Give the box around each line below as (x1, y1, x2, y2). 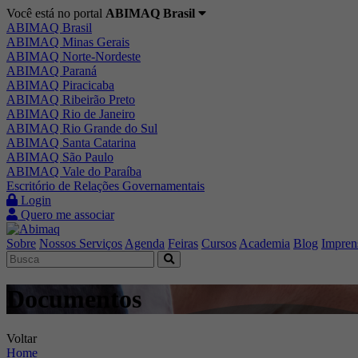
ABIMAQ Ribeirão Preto (6, 93, 135, 106)
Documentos (6, 284, 141, 314)
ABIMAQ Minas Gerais (6, 35, 129, 49)
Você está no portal (6, 6, 105, 20)
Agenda (125, 237, 165, 250)
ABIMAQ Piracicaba (6, 78, 114, 92)
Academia (239, 237, 290, 250)
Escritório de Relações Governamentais (6, 179, 205, 193)
